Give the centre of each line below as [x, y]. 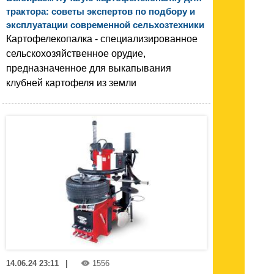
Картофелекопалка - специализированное [102, 39]
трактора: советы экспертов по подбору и [101, 11]
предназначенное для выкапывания [89, 68]
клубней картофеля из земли [71, 83]
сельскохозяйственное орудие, [76, 53]
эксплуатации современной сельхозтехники [105, 24]
